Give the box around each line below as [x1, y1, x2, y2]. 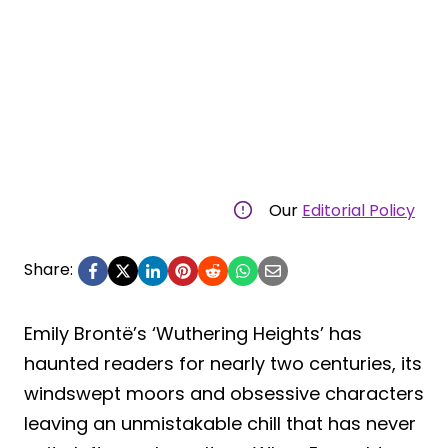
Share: [24, 257, 73, 281]
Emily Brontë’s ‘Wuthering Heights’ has [24, 320, 362, 346]
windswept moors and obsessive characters [24, 380, 424, 406]
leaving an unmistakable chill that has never [24, 410, 416, 436]
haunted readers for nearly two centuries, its [24, 350, 422, 376]
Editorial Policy [302, 198, 415, 222]
